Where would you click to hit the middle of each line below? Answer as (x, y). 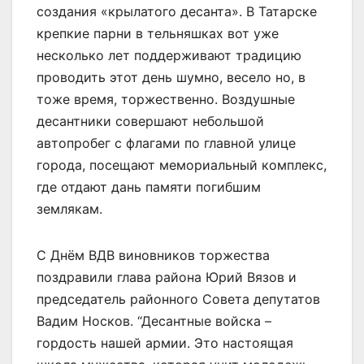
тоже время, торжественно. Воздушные (166, 99)
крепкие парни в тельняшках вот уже (158, 33)
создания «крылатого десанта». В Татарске (177, 11)
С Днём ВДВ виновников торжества (153, 255)
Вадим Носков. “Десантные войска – (154, 321)
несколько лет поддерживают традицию (169, 55)
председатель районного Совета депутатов (178, 299)
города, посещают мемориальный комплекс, (182, 165)
